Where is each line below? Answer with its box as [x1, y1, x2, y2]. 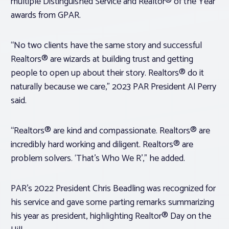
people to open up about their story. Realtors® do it [11, 65, 204, 81]
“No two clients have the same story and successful [11, 38, 202, 54]
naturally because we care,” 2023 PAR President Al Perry [11, 79, 216, 95]
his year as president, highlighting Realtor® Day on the [11, 209, 211, 224]
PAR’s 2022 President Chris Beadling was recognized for [11, 181, 216, 197]
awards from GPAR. [11, 8, 81, 24]
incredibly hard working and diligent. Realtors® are [11, 137, 193, 153]
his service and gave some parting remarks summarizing [11, 195, 214, 211]
